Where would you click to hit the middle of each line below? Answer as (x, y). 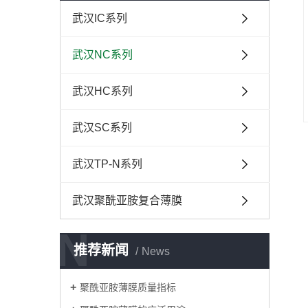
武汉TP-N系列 (107, 164)
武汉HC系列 (102, 91)
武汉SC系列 (102, 128)
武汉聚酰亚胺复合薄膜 (127, 200)
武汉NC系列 (102, 55)
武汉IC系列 (100, 18)
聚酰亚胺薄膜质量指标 (128, 287)
